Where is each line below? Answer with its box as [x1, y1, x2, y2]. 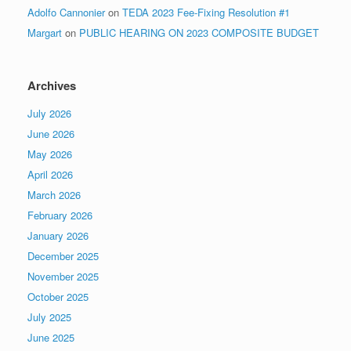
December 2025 [27, 248, 99, 264]
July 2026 [27, 106, 71, 121]
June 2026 [27, 126, 74, 142]
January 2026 [27, 228, 89, 244]
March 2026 [27, 187, 81, 203]
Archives [27, 77, 76, 95]
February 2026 [27, 208, 92, 223]
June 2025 [27, 330, 74, 346]
